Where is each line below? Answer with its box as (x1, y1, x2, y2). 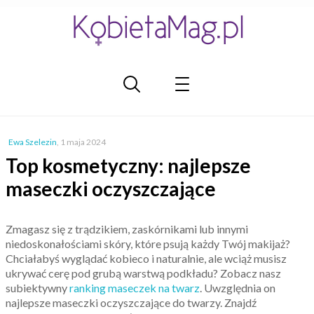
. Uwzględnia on (200, 281, 275, 294)
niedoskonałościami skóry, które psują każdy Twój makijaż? (6, 237, 290, 250)
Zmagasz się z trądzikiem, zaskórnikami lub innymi (6, 222, 248, 235)
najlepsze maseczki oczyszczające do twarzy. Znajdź (6, 296, 257, 309)
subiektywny (6, 281, 69, 294)
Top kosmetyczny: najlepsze (6, 153, 251, 177)
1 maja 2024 (60, 137, 106, 147)
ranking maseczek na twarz (69, 281, 200, 294)
